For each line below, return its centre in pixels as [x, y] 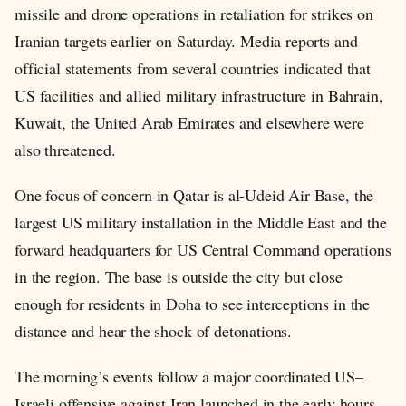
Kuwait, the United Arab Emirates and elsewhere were [189, 123]
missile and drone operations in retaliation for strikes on [194, 14]
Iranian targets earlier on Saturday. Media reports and [186, 41]
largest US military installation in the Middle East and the [201, 222]
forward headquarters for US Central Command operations [203, 250]
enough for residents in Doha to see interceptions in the [193, 304]
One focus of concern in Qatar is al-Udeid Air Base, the [194, 195]
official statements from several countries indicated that [193, 68]
